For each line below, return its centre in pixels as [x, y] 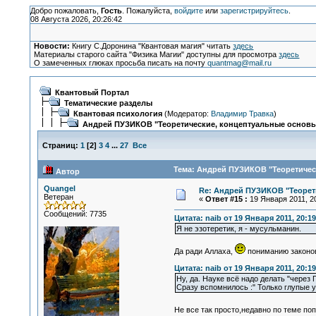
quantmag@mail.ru [240, 63]
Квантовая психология [117, 114]
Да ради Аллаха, [204, 251]
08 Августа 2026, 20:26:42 [76, 19]
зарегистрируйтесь [254, 11]
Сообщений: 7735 [75, 214]
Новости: [52, 46]
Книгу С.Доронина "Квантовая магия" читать [152, 46]
